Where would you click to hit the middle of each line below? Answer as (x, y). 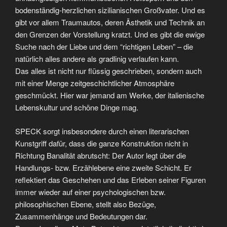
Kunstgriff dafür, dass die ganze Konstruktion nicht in (102, 143)
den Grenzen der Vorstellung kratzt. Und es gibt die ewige (110, 34)
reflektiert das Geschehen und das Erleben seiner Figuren (110, 179)
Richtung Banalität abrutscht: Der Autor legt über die (101, 155)
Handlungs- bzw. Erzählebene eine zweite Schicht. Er (103, 167)
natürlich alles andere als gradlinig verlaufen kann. (97, 59)
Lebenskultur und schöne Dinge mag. (77, 107)
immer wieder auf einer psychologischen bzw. (90, 192)
